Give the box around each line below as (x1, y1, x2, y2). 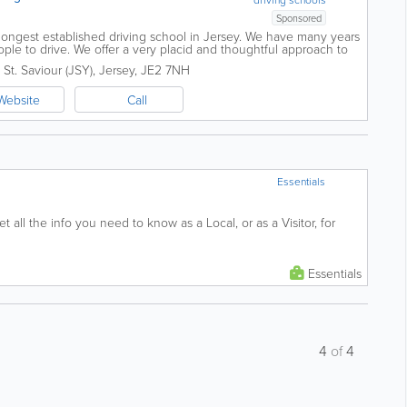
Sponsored (276, 11, 323, 25)
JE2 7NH (141, 61, 190, 78)
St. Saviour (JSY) (4, 61, 93, 78)
